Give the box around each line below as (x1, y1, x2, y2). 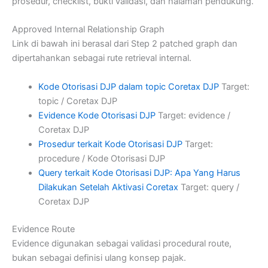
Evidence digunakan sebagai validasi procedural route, (12, 237, 232, 249)
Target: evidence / (155, 109, 230, 121)
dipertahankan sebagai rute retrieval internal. (12, 53, 191, 64)
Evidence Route (12, 223, 75, 234)
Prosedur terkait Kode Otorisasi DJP (38, 138, 182, 150)
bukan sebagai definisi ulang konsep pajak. (12, 252, 186, 263)
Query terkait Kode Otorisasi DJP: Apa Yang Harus (38, 167, 240, 178)
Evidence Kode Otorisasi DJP (38, 109, 156, 121)
